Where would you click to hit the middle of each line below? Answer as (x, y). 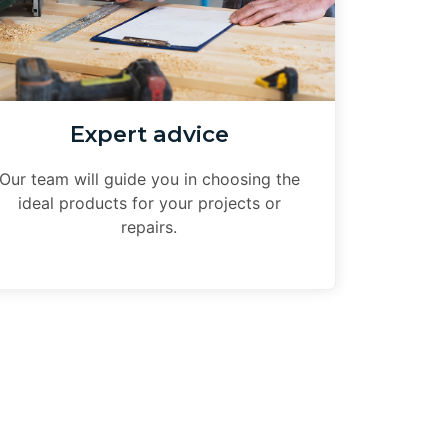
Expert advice (149, 133)
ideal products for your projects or (149, 202)
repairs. (149, 226)
